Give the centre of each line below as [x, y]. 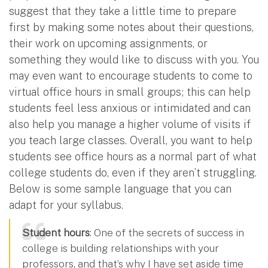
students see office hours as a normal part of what [133, 156]
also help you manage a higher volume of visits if [130, 124]
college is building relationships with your [121, 248]
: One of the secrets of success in [167, 232]
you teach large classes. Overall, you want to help [131, 140]
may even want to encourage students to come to [131, 75]
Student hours [56, 232]
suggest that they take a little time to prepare [123, 11]
